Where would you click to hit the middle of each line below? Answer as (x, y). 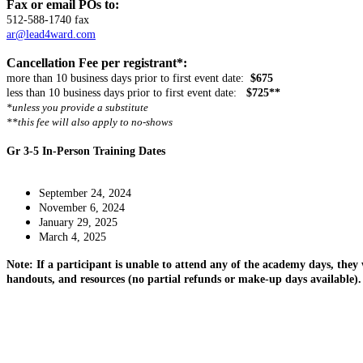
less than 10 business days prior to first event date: (126, 93)
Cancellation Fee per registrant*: (97, 63)
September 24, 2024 (85, 193)
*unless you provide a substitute (77, 107)
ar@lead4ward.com (51, 34)
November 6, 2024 (82, 208)
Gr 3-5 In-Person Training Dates (86, 151)
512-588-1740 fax (48, 20)
